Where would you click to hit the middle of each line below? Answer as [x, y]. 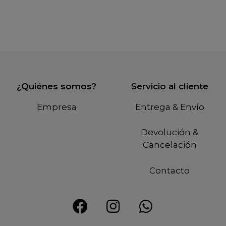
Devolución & [169, 132]
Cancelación [169, 145]
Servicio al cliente [169, 86]
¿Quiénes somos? [56, 86]
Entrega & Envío [169, 107]
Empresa [56, 107]
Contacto [169, 170]
